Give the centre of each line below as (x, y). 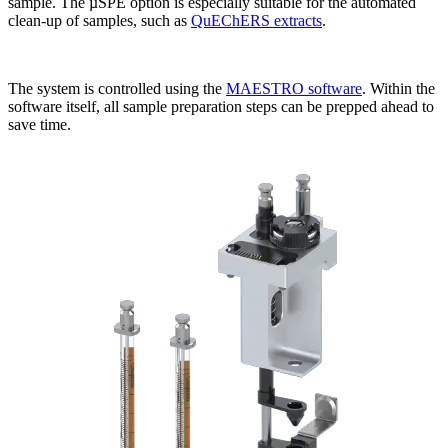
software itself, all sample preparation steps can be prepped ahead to (221, 106)
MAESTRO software (294, 88)
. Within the (398, 88)
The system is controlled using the (117, 88)
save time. (39, 124)
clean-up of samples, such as (99, 20)
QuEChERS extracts (256, 20)
